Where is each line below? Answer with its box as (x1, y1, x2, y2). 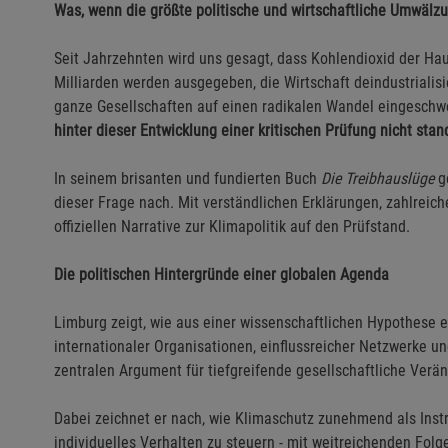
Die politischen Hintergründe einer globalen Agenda (54, 265, 389, 285)
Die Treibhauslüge (321, 169, 434, 189)
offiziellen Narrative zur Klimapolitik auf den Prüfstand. (54, 217, 410, 237)
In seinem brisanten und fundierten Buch (54, 169, 321, 189)
